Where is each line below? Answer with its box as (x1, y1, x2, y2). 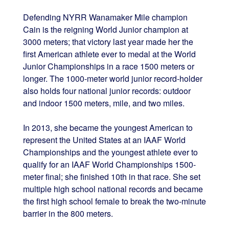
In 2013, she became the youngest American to (22, 122, 193, 134)
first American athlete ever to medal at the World (22, 48, 196, 60)
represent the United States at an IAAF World (22, 134, 186, 146)
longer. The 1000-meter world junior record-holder (22, 73, 202, 85)
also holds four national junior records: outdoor (22, 85, 191, 97)
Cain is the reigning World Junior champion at (22, 24, 188, 36)
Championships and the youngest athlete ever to (22, 146, 198, 158)
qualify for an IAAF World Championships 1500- (22, 158, 196, 171)
